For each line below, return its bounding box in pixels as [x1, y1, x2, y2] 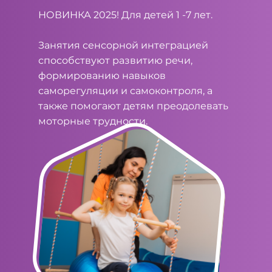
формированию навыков [38, 70, 166, 81]
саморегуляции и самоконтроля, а [38, 85, 212, 97]
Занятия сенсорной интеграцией [38, 39, 208, 51]
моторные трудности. [38, 115, 150, 127]
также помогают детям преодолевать [38, 100, 228, 112]
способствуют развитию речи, [38, 55, 192, 66]
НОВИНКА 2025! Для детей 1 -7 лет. [38, 9, 212, 21]
